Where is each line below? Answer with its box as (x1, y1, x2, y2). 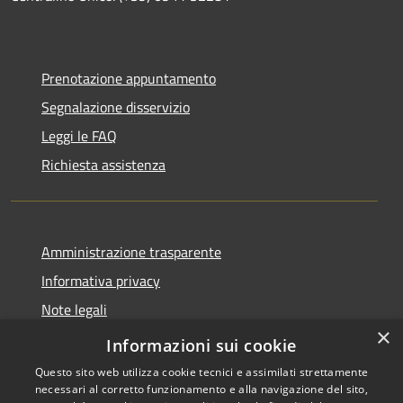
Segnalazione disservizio (41, 95, 190, 118)
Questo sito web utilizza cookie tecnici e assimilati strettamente (34, 364, 369, 380)
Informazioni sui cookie (106, 335, 297, 356)
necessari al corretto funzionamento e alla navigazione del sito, (34, 381, 369, 397)
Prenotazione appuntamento (41, 67, 216, 89)
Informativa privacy (41, 269, 160, 291)
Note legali (41, 298, 107, 320)
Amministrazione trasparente (41, 240, 221, 263)
